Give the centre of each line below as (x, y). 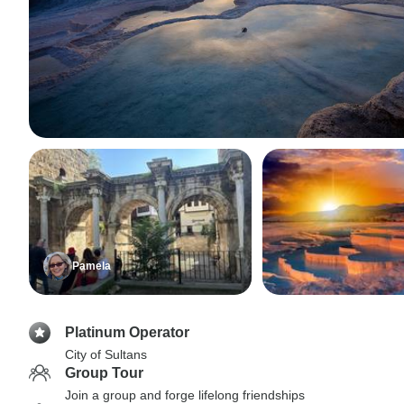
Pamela (92, 266)
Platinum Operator (127, 332)
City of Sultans (106, 354)
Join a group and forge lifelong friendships (185, 395)
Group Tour (104, 373)
